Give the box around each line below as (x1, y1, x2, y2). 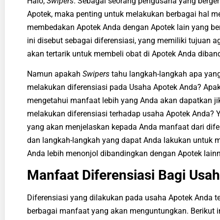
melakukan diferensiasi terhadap (27, 109, 142, 118)
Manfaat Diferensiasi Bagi (27, 167, 189, 184)
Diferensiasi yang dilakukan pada (27, 193, 145, 203)
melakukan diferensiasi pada (27, 82, 129, 92)
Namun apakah (27, 69, 82, 79)
